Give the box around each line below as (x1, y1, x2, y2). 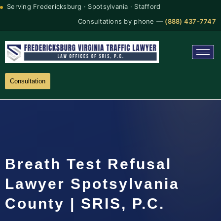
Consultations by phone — (77, 17, 165, 25)
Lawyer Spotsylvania (5, 175, 180, 192)
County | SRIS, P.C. (5, 195, 165, 212)
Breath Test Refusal (5, 155, 172, 172)
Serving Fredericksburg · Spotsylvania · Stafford (7, 2, 161, 10)
